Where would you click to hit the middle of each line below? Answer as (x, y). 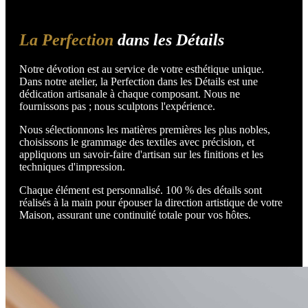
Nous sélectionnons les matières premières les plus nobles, (145, 129)
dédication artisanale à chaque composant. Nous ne (130, 93)
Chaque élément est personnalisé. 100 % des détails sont (141, 190)
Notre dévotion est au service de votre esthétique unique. (142, 69)
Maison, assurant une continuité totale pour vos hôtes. (135, 214)
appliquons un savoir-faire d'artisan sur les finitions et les (141, 154)
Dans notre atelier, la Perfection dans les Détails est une (139, 81)
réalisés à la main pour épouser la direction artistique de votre (151, 202)
